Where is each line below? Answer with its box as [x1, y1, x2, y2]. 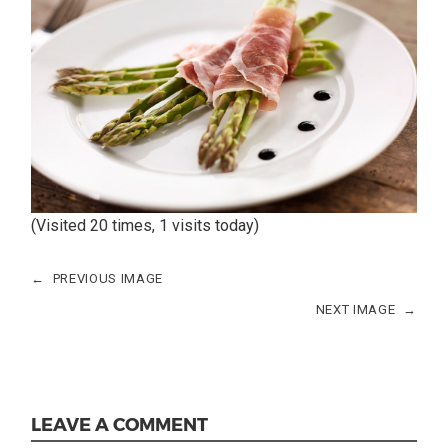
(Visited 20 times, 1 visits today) [31, 216, 260, 236]
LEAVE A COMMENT [31, 413, 209, 435]
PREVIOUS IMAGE [52, 271, 163, 287]
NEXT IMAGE [315, 302, 396, 318]
